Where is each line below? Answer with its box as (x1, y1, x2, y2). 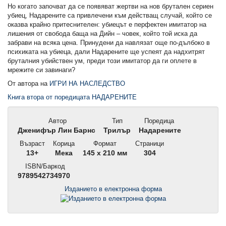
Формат (91, 140, 117, 148)
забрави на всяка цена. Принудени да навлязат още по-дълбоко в (8, 39, 210, 47)
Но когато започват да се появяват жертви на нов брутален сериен (8, 3, 213, 11)
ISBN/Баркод (23, 162, 65, 171)
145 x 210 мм (81, 149, 127, 157)
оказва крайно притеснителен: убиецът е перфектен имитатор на (8, 21, 206, 29)
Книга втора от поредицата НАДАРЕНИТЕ (8, 93, 137, 101)
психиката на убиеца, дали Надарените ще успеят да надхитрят (8, 48, 205, 56)
